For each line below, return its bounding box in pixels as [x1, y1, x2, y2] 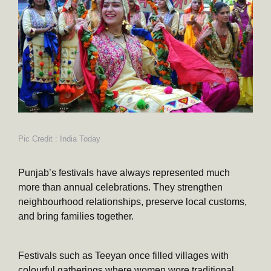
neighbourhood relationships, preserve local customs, [18, 197, 247, 207]
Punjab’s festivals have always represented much [18, 168, 230, 178]
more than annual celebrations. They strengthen [18, 182, 223, 193]
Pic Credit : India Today [18, 134, 100, 144]
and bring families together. [18, 211, 134, 222]
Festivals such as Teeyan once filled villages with [18, 250, 229, 261]
